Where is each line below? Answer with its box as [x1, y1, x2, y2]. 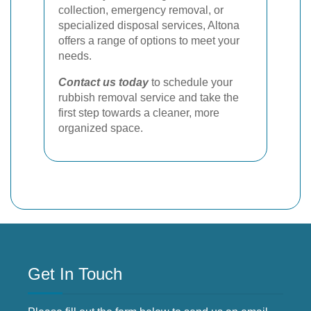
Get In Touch [28, 264, 122, 283]
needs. [58, 49, 92, 62]
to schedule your [149, 76, 233, 88]
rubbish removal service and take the [58, 91, 239, 103]
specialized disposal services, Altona [58, 19, 239, 31]
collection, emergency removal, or [58, 3, 224, 16]
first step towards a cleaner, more [58, 106, 219, 119]
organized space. [58, 121, 143, 134]
